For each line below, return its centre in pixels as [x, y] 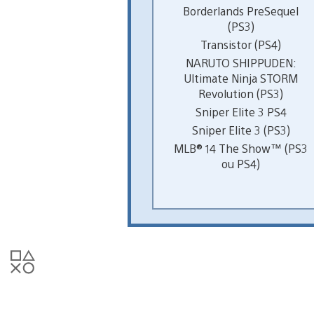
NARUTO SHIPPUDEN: [241, 62]
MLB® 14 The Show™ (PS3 [241, 148]
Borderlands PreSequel [241, 11]
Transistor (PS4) [241, 44]
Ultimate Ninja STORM [241, 78]
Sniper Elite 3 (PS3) [241, 130]
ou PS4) [241, 163]
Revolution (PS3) [241, 93]
